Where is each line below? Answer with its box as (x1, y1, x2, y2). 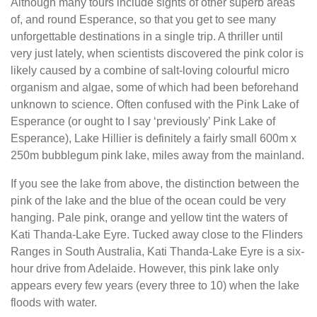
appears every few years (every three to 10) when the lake (11, 279, 299, 292)
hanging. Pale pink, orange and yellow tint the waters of (11, 212, 287, 224)
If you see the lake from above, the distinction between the (11, 178, 299, 190)
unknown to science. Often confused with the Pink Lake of (11, 98, 299, 110)
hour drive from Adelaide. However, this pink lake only (11, 263, 279, 275)
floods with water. (11, 296, 97, 309)
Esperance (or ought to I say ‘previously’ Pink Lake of (11, 115, 275, 127)
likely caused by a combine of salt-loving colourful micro (11, 64, 289, 76)
